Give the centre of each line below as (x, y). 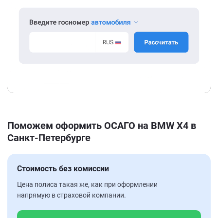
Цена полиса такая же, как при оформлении (87, 184)
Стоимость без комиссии (63, 168)
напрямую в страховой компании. (72, 195)
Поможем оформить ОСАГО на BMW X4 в (102, 125)
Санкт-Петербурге (49, 137)
